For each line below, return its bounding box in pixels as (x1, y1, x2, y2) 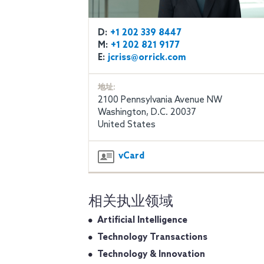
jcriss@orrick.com (108, 52, 186, 63)
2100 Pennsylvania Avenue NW (98, 94, 222, 105)
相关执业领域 (88, 193, 173, 210)
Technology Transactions (97, 232, 207, 243)
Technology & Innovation (97, 249, 205, 260)
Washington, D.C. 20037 (98, 107, 196, 118)
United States (98, 119, 156, 130)
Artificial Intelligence (97, 214, 187, 226)
